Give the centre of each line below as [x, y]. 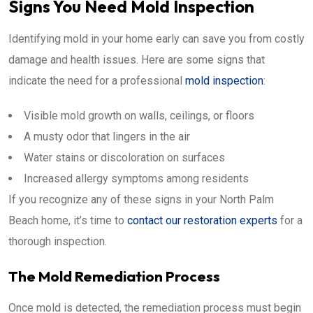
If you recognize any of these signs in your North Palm [141, 199]
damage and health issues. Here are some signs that [137, 59]
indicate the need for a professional [97, 80]
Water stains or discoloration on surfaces [124, 157]
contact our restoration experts [202, 220]
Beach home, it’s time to [68, 220]
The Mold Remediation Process [114, 276]
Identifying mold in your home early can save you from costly [156, 38]
